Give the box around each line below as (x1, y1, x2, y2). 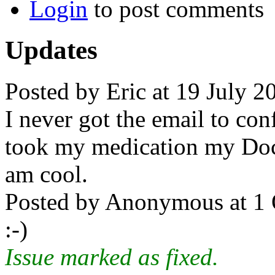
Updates (5, 35, 98, 64)
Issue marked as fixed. (5, 243, 219, 270)
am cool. (5, 160, 88, 187)
